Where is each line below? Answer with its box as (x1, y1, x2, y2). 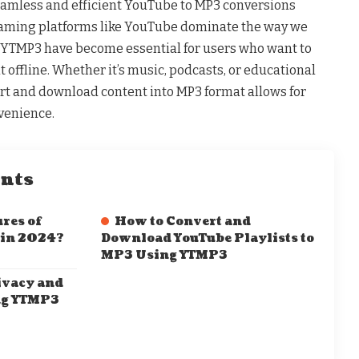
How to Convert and (114, 213, 251, 229)
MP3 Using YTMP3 (100, 247, 228, 263)
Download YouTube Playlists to (100, 230, 314, 246)
